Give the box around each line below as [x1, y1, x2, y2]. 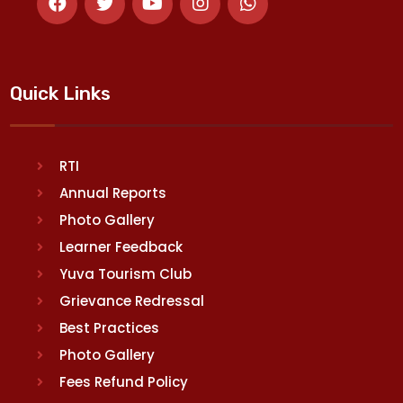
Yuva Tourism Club [59, 264, 193, 283]
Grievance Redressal [59, 291, 205, 310]
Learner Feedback [59, 237, 184, 256]
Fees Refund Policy [59, 372, 189, 391]
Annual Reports [59, 183, 167, 202]
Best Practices [59, 318, 160, 337]
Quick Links [10, 81, 112, 104]
